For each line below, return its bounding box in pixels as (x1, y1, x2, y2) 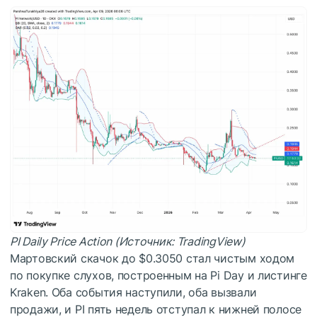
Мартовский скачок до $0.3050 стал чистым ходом (10, 250, 295, 265)
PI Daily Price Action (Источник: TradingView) (10, 234, 246, 248)
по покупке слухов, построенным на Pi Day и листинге (10, 267, 307, 282)
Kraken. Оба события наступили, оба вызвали (10, 284, 257, 299)
